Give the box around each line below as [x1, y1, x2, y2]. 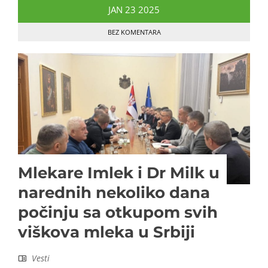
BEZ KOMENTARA [107, 28, 161, 37]
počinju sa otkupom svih [18, 203, 218, 223]
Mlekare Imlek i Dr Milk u [18, 163, 220, 183]
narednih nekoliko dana [18, 183, 210, 203]
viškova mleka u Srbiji [18, 223, 195, 242]
